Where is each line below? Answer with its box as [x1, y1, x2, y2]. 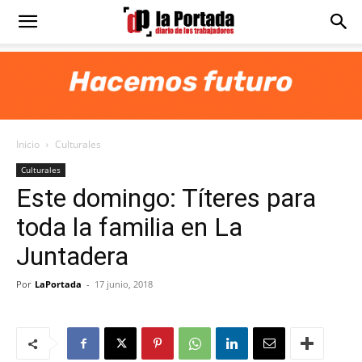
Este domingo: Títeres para [16, 183, 316, 213]
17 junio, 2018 [95, 278, 153, 290]
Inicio [16, 137, 40, 151]
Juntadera [16, 241, 128, 271]
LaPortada [35, 278, 82, 290]
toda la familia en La [16, 212, 242, 242]
